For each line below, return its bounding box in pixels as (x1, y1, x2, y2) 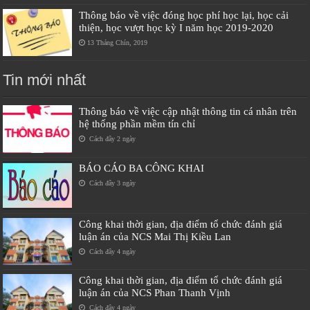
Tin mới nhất (3, 71, 86, 89)
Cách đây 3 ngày (87, 179, 136, 187)
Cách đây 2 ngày (87, 135, 136, 143)
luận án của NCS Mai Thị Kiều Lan (79, 230, 232, 242)
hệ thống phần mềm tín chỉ (79, 118, 196, 130)
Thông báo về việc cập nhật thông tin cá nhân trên (79, 105, 298, 118)
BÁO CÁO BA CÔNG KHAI (79, 161, 205, 174)
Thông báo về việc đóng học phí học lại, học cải (79, 9, 289, 21)
